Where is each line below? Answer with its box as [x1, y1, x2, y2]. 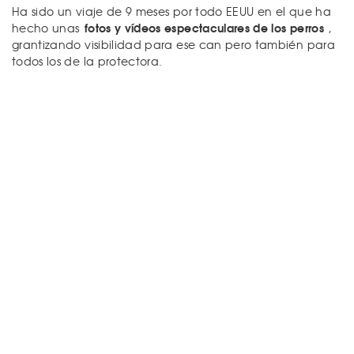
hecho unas [12, 19, 83, 36]
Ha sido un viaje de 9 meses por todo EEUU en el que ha [12, 2, 331, 19]
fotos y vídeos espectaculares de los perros [84, 18, 324, 36]
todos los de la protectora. [12, 52, 163, 69]
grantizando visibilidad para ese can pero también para [12, 36, 335, 52]
